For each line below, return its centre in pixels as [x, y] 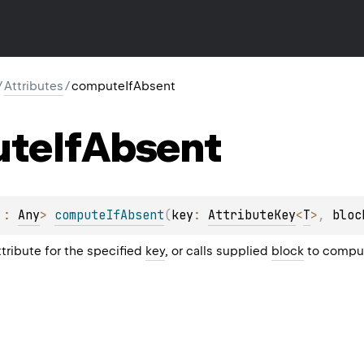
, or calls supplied [218, 251]
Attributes [34, 86]
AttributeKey [252, 215]
